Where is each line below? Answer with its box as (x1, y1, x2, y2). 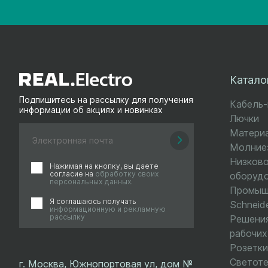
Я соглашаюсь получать (50, 196, 136, 206)
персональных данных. (50, 176, 133, 186)
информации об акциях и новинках (19, 104, 163, 115)
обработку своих (95, 169, 159, 178)
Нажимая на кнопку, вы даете (50, 161, 159, 170)
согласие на (50, 169, 95, 178)
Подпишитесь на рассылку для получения (19, 94, 193, 105)
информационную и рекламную (50, 204, 166, 214)
